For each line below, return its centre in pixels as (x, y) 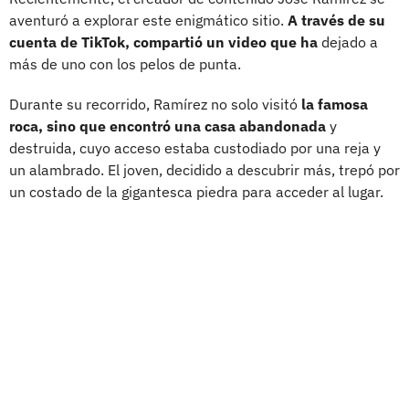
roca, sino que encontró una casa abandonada (168, 126)
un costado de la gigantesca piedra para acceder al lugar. (196, 191)
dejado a (348, 42)
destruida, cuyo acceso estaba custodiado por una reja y (195, 147)
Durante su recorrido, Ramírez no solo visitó (155, 104)
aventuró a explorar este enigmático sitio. (148, 20)
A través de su (336, 20)
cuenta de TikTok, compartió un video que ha (163, 42)
